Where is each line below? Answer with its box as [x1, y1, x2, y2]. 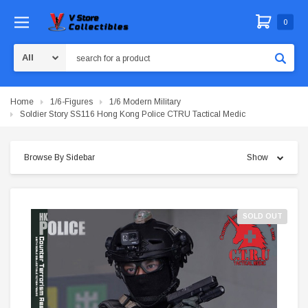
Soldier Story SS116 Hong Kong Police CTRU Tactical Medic [20, 109, 245, 119]
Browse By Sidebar [24, 153, 95, 162]
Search [66, 46, 93, 56]
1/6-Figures [50, 97, 93, 107]
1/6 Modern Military [109, 97, 181, 107]
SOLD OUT [242, 212, 283, 220]
